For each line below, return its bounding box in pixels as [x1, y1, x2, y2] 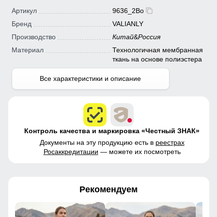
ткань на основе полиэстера [112, 55, 202, 63]
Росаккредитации [43, 147, 98, 155]
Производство [11, 33, 56, 41]
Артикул [11, 7, 37, 15]
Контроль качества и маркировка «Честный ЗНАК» [24, 126, 200, 135]
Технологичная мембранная [112, 46, 203, 54]
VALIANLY [112, 20, 143, 28]
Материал [11, 46, 44, 54]
